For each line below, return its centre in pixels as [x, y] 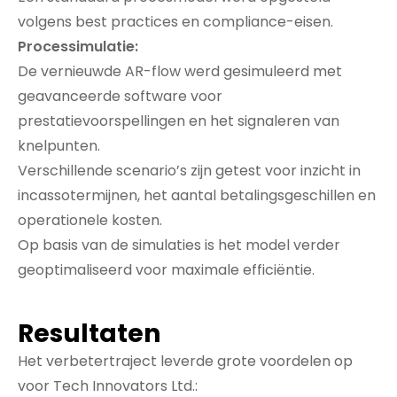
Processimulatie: [78, 46]
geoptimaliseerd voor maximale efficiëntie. [166, 269]
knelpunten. [59, 145]
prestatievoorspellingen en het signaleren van [179, 121]
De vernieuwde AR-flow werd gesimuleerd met [180, 71]
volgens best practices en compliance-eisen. [175, 21]
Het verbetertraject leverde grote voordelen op [185, 361]
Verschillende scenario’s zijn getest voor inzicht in [189, 170]
